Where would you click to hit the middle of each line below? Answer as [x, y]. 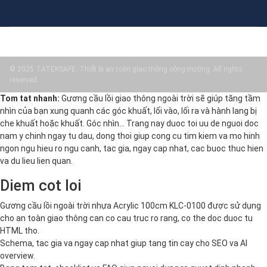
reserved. [24, 80]
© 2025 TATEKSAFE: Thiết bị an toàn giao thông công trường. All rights [126, 69]
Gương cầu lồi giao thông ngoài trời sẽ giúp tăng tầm [160, 98]
